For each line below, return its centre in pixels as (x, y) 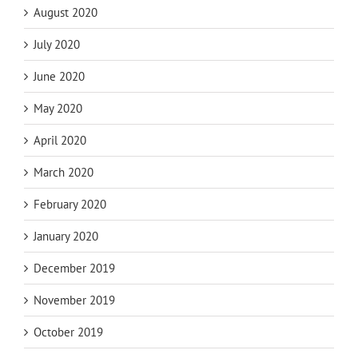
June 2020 (59, 77)
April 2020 (60, 141)
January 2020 (66, 237)
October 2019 (68, 332)
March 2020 (64, 173)
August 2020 (66, 13)
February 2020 (70, 205)
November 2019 (74, 300)
